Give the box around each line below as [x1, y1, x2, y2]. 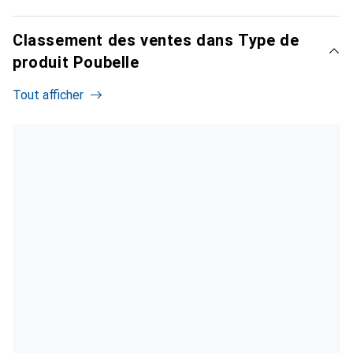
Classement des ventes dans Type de [13, 31, 299, 50]
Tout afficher [13, 87, 84, 103]
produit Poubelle [13, 53, 139, 72]
